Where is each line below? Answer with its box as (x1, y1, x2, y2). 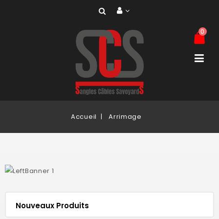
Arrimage (109, 112, 142, 121)
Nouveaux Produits (16, 200, 89, 211)
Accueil (71, 112, 97, 121)
